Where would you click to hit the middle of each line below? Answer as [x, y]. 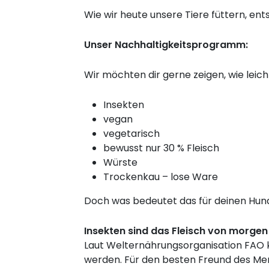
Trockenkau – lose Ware [161, 177]
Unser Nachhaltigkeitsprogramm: [166, 45]
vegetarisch [131, 134]
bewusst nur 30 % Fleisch [161, 148]
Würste [120, 163]
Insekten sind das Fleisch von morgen [176, 231]
